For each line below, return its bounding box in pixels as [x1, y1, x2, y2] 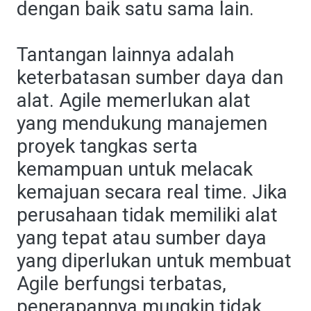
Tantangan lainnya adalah [17, 43, 234, 66]
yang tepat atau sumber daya [17, 226, 267, 249]
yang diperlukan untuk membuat [17, 249, 292, 272]
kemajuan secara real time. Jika [17, 180, 287, 203]
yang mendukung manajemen [17, 112, 267, 135]
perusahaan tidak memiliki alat [17, 203, 278, 226]
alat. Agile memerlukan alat [17, 89, 251, 112]
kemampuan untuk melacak [17, 158, 253, 180]
